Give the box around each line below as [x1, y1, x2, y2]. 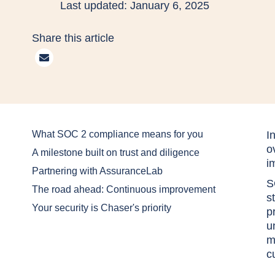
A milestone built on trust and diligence [32, 147, 199, 158]
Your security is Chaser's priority [32, 203, 171, 213]
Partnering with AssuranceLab [32, 166, 163, 176]
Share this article [32, 32, 114, 44]
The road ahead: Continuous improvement [32, 184, 215, 195]
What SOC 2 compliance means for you [32, 129, 203, 139]
